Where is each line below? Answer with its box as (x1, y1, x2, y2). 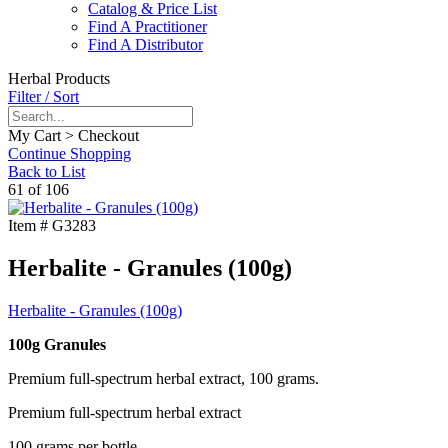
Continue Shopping (8, 145, 131, 163)
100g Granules (8, 336, 106, 354)
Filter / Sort (8, 88, 79, 106)
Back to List (8, 163, 85, 181)
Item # (8, 217, 48, 235)
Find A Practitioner (88, 18, 207, 36)
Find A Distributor (88, 36, 203, 54)
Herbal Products (8, 70, 110, 88)
